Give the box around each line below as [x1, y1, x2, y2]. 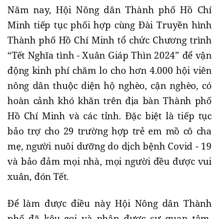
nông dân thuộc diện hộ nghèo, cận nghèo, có [7, 79, 212, 92]
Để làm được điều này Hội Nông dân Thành [7, 197, 212, 210]
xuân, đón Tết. [7, 170, 69, 183]
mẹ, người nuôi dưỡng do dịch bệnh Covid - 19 [7, 140, 212, 153]
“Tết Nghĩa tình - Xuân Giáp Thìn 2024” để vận [7, 49, 212, 62]
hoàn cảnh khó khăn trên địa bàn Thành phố [7, 94, 212, 108]
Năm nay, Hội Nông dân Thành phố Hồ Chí [7, 3, 212, 17]
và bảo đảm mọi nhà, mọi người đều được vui [7, 155, 212, 168]
